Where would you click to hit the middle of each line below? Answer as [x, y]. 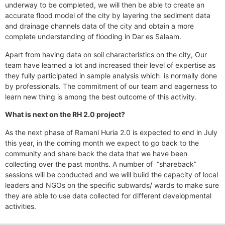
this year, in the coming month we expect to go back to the [102, 143]
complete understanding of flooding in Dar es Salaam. [93, 37]
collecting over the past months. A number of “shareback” [101, 164]
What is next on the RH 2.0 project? [65, 115]
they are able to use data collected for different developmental [108, 195]
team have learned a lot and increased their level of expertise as [110, 65]
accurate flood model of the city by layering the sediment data [108, 16]
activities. [21, 206]
